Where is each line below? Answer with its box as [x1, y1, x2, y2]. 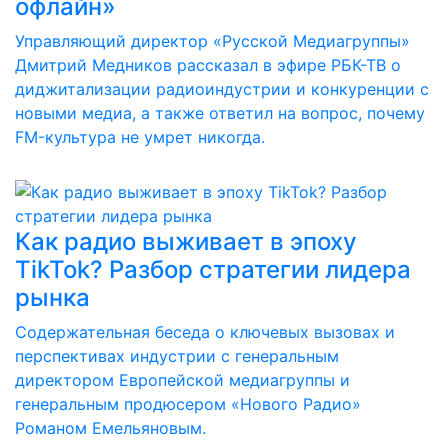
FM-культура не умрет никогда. [15, 127, 265, 147]
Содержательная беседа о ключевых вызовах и [15, 322, 395, 342]
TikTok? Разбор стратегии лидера [15, 255, 411, 284]
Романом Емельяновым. [15, 418, 206, 438]
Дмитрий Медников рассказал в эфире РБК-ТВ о [15, 55, 401, 75]
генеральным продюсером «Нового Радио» [15, 394, 361, 414]
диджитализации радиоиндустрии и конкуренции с [15, 79, 429, 99]
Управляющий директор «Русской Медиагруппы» [15, 31, 410, 51]
